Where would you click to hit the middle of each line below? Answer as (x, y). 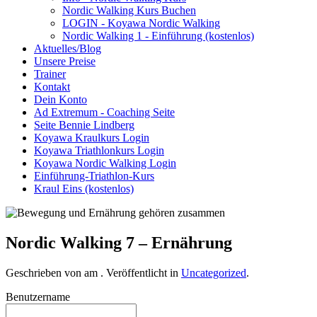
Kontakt (52, 87)
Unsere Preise (65, 61)
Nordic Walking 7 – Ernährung (119, 242)
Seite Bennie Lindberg (84, 125)
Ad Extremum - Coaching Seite (104, 112)
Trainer (50, 74)
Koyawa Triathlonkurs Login (99, 150)
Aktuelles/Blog (68, 48)
